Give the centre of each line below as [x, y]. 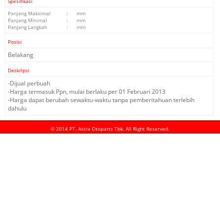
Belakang [21, 55]
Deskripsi [19, 70]
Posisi [15, 42]
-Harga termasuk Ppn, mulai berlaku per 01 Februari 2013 [87, 92]
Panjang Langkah [27, 27]
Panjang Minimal [27, 20]
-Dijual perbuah [29, 83]
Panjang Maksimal [29, 13]
